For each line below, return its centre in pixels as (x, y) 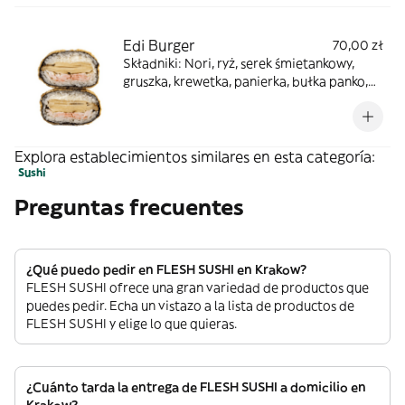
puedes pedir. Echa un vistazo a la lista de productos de (190, 306)
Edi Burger (159, 45)
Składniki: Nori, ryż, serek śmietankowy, (239, 63)
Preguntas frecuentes (129, 207)
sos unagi (150, 99)
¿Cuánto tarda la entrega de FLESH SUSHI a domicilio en (196, 387)
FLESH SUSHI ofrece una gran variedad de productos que (198, 287)
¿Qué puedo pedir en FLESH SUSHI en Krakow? (166, 269)
